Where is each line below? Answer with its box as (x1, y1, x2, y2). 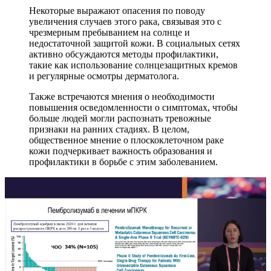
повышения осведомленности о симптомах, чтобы (29, 102, 238, 113)
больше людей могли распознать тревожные (29, 113, 211, 124)
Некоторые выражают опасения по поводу (29, 5, 205, 16)
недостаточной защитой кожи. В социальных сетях (29, 38, 240, 49)
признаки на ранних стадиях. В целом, (29, 124, 189, 135)
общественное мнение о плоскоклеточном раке (29, 135, 224, 146)
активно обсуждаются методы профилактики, (29, 49, 218, 60)
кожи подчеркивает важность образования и (29, 146, 212, 157)
